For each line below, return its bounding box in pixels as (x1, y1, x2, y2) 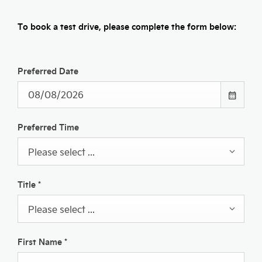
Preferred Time (18, 120, 79, 133)
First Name (18, 235, 64, 247)
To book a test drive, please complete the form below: (18, 20, 236, 32)
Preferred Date (18, 64, 78, 77)
